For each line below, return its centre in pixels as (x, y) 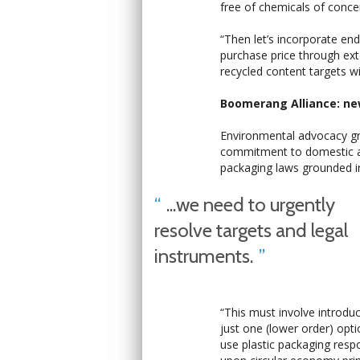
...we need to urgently (251, 205)
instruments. (204, 256)
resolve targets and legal (251, 230)
